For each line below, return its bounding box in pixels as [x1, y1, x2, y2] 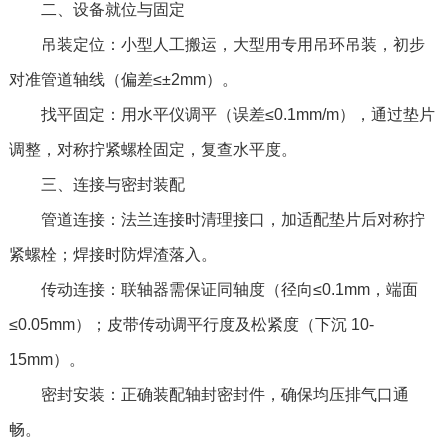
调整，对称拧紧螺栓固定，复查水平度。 [8, 141, 297, 159]
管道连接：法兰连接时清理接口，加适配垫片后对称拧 [8, 211, 425, 229]
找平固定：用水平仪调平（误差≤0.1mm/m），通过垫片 [8, 106, 435, 124]
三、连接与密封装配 [8, 176, 185, 194]
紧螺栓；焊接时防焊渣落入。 [8, 246, 217, 264]
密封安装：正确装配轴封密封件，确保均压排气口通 [8, 386, 409, 404]
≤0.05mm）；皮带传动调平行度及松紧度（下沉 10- [8, 316, 374, 334]
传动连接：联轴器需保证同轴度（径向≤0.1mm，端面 [8, 281, 418, 299]
